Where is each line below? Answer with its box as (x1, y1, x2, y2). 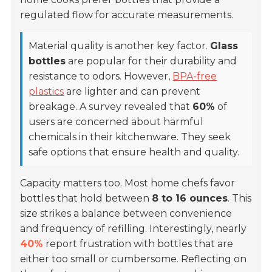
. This (228, 192, 252, 205)
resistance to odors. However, (29, 70, 173, 83)
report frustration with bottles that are (43, 238, 234, 250)
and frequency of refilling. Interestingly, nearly (20, 223, 247, 235)
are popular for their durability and (66, 55, 237, 67)
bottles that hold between (20, 192, 152, 205)
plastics (29, 86, 64, 98)
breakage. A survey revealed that (29, 101, 193, 113)
